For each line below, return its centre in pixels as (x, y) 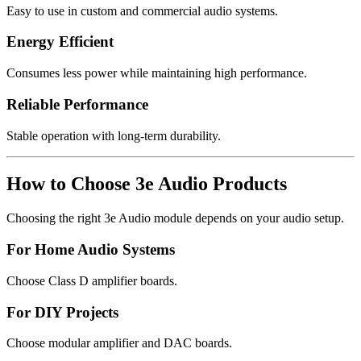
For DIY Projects (62, 312)
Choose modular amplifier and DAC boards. (119, 343)
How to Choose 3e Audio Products (147, 184)
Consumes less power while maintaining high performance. (157, 73)
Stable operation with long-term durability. (114, 135)
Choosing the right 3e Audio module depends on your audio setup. (175, 218)
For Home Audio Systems (91, 250)
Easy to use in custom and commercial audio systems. (142, 10)
